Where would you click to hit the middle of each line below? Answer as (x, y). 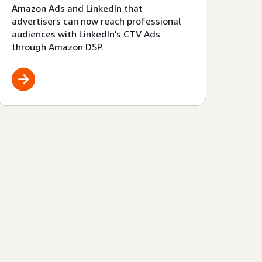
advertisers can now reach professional (96, 21)
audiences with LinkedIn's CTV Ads (86, 34)
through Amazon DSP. (58, 47)
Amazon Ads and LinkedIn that (77, 8)
